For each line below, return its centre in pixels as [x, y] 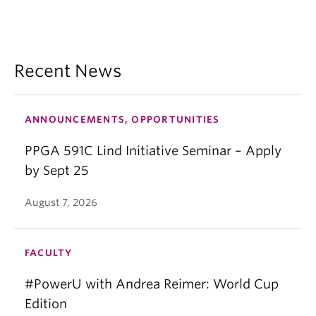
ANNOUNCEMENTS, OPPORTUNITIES [122, 120]
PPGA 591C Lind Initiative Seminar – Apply [153, 151]
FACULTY [49, 253]
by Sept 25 [57, 170]
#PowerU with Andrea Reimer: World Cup [152, 284]
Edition [46, 304]
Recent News [68, 71]
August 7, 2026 [61, 202]
